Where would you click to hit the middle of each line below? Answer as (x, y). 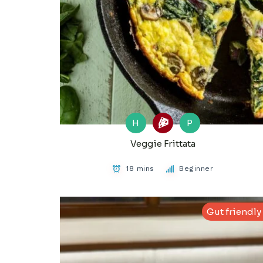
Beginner (196, 168)
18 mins (140, 168)
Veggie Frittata (163, 144)
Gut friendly (234, 212)
